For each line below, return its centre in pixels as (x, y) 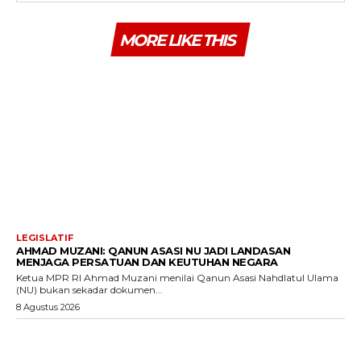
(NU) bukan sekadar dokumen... (89, 289)
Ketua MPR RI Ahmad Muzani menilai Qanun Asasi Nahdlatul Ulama (177, 277)
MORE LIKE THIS (177, 41)
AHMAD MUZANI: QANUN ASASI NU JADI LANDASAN (153, 250)
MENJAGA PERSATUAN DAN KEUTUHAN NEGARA (147, 261)
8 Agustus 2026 (48, 307)
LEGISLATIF (45, 237)
